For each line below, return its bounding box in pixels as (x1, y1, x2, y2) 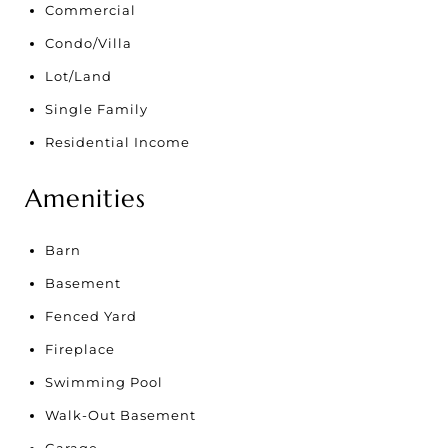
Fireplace (45, 340, 115, 357)
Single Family (45, 100, 148, 117)
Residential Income (45, 133, 190, 150)
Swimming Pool (45, 373, 163, 390)
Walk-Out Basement (45, 406, 196, 423)
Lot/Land (45, 67, 112, 84)
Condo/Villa (45, 34, 132, 51)
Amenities (25, 182, 146, 214)
